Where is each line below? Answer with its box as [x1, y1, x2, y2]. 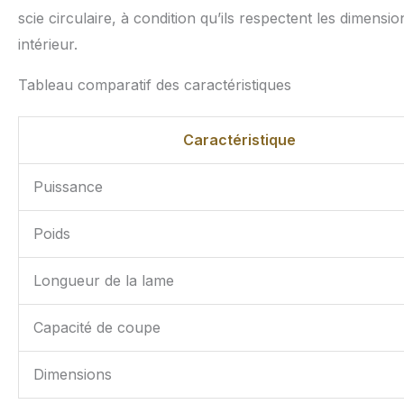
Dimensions [33, 365, 112, 384]
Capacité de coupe [33, 318, 161, 337]
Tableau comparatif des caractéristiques [18, 76, 291, 95]
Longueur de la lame [33, 271, 174, 290]
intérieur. [18, 35, 78, 54]
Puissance [33, 178, 103, 197]
